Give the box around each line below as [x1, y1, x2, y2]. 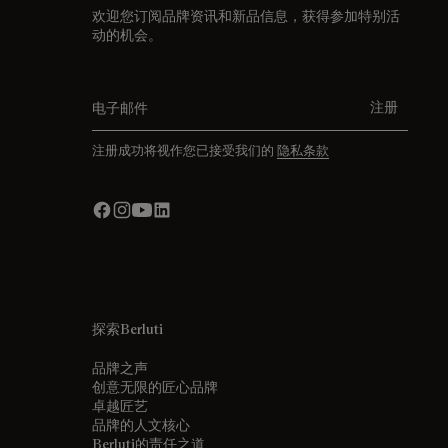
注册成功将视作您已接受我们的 [92, 142, 277, 158]
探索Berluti [92, 320, 163, 338]
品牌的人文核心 [92, 416, 190, 434]
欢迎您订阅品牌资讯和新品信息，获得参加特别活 [92, 7, 400, 25]
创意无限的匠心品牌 [92, 378, 218, 396]
